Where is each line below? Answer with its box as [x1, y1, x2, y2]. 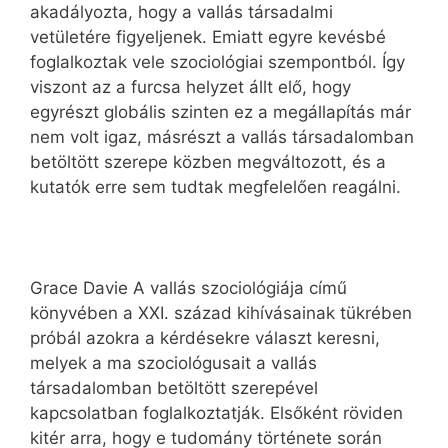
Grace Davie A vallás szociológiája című [30, 278, 347, 299]
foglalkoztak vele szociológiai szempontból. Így [30, 52, 405, 73]
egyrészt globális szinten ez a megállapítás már [30, 102, 411, 123]
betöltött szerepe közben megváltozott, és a [30, 152, 386, 173]
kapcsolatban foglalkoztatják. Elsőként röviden [30, 403, 403, 424]
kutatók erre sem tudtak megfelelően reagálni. [30, 177, 401, 198]
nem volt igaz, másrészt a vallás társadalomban [30, 127, 414, 148]
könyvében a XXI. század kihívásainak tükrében [30, 303, 412, 324]
